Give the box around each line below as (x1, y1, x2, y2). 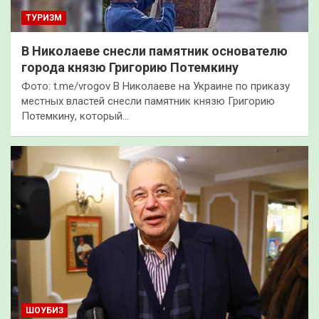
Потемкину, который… (21, 109, 129, 122)
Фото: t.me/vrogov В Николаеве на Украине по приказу (21, 79, 290, 93)
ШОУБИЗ (26, 305, 63, 315)
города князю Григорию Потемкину (21, 59, 239, 75)
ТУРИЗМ (26, 12, 62, 23)
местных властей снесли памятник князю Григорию (21, 94, 275, 108)
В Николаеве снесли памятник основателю (21, 43, 288, 58)
